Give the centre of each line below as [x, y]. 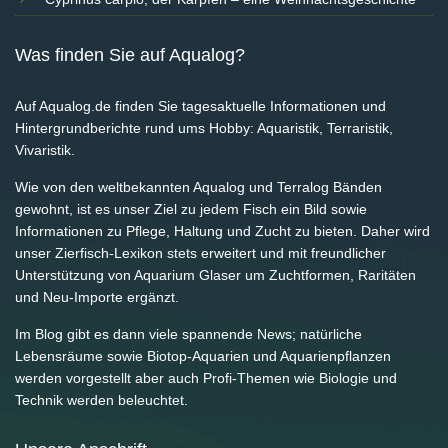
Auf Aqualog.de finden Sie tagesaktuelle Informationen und [200, 106]
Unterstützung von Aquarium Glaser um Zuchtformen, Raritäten [215, 275]
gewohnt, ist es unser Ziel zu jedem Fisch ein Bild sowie [191, 209]
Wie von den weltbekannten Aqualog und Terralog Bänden [198, 187]
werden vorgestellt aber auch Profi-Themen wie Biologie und [206, 378]
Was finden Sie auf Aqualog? [130, 55]
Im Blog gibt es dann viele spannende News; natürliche [188, 334]
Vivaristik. [45, 150]
